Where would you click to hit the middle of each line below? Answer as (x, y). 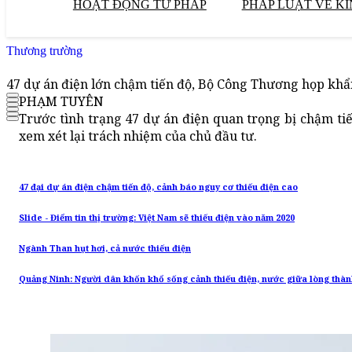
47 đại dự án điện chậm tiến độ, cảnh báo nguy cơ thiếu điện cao (158, 187)
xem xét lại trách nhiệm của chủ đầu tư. (138, 136)
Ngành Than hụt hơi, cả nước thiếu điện (105, 249)
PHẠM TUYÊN (61, 102)
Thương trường (44, 51)
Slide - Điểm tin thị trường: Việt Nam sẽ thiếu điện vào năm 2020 (157, 218)
